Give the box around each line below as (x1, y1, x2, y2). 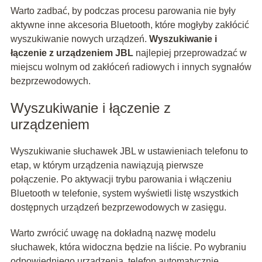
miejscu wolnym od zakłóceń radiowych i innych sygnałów (10, 62, 251, 73)
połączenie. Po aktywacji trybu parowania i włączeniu (10, 174, 232, 185)
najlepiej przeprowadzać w (133, 48, 247, 58)
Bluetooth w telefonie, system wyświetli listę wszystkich (10, 188, 239, 199)
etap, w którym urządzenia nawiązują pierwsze (10, 160, 204, 171)
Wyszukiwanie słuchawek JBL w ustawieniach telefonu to (10, 146, 248, 157)
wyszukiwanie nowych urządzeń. (10, 34, 149, 44)
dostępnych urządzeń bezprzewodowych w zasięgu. (10, 202, 226, 213)
